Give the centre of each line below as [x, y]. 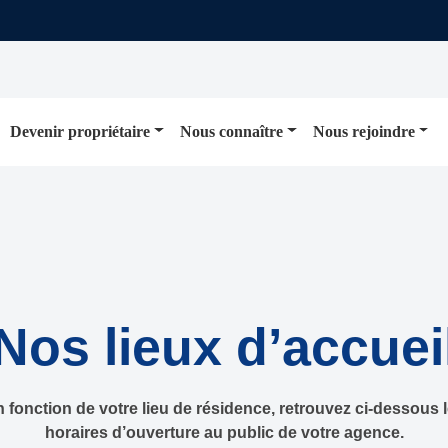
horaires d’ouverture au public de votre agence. [224, 432]
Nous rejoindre [363, 131]
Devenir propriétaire [80, 131]
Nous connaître [231, 131]
